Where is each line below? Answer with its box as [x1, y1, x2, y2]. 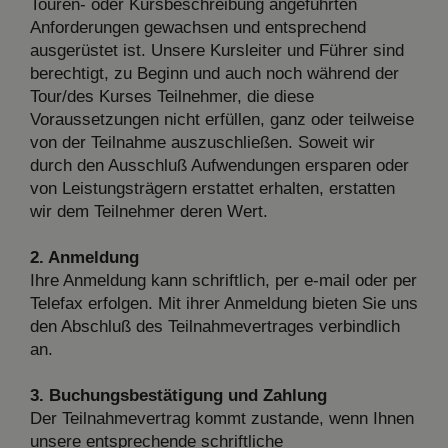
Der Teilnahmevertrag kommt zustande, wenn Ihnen [30, 408, 414, 428]
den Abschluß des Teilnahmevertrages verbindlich [30, 316, 400, 336]
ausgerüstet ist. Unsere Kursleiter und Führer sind [30, 40, 404, 60]
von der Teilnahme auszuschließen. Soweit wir [30, 132, 375, 152]
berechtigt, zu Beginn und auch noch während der [30, 63, 399, 83]
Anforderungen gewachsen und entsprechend [30, 17, 366, 37]
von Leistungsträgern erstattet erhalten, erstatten [30, 178, 395, 198]
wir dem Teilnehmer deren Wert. [30, 201, 268, 221]
